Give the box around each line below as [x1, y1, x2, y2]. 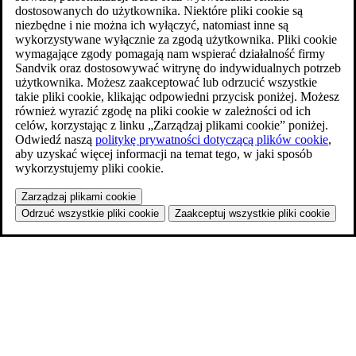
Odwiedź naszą [15, 133, 95, 147]
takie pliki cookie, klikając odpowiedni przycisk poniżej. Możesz [15, 90, 339, 104]
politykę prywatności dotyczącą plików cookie [95, 133, 328, 147]
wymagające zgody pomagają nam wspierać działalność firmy [15, 47, 325, 61]
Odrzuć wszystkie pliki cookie [21, 207, 159, 220]
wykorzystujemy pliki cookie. [15, 161, 164, 176]
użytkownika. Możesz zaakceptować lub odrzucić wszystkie [15, 75, 317, 90]
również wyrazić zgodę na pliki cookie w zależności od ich [15, 104, 311, 118]
